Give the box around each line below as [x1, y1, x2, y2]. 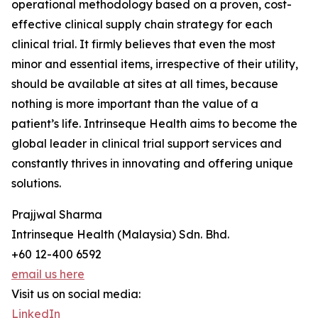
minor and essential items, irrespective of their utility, [11, 57, 298, 72]
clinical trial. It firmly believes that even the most [11, 37, 275, 52]
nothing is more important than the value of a [11, 97, 258, 111]
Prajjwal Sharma [11, 207, 102, 222]
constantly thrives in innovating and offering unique [11, 156, 293, 171]
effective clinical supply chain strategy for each [11, 17, 273, 32]
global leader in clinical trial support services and [11, 136, 282, 151]
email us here [11, 267, 84, 282]
